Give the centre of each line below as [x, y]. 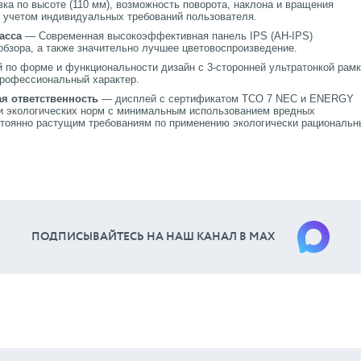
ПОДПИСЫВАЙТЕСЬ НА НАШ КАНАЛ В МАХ [153, 237]
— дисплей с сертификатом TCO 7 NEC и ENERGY [228, 99]
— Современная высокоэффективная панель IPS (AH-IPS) [167, 36]
